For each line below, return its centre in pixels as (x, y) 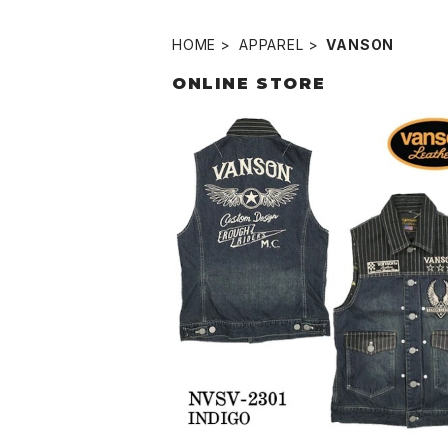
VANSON (360, 44)
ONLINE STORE (249, 83)
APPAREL (271, 44)
